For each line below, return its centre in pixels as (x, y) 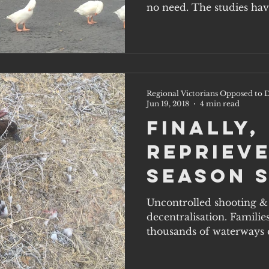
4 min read (220, 104)
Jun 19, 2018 (168, 104)
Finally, (203, 128)
